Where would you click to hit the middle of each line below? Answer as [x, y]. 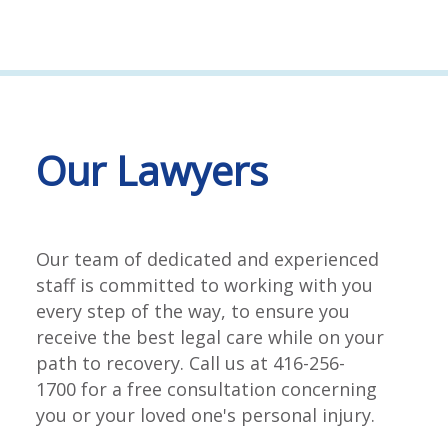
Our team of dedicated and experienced [207, 259]
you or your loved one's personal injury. [205, 415]
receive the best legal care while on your [210, 337]
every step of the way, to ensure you [193, 311]
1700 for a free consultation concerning [206, 389]
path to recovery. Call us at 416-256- [190, 363]
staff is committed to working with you [204, 285]
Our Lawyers [152, 170]
